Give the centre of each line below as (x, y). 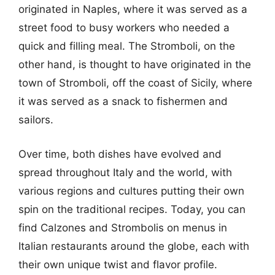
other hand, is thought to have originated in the (135, 64)
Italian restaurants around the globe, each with (134, 246)
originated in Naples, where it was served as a (133, 9)
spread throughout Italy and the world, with (125, 172)
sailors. (36, 120)
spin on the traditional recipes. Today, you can (132, 209)
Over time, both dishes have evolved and (120, 154)
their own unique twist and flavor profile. (118, 264)
